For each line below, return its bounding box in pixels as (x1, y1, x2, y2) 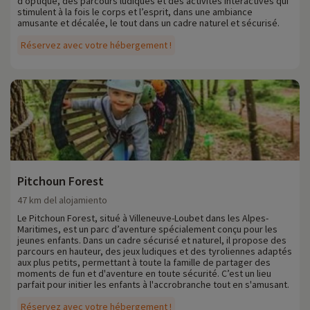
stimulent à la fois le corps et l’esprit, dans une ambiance (17, 6, 253, 19)
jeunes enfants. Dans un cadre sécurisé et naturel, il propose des (17, 234, 286, 247)
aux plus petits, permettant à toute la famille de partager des (17, 256, 271, 269)
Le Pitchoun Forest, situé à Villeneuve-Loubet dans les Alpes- (17, 212, 268, 225)
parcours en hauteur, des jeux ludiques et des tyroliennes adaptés (17, 245, 292, 258)
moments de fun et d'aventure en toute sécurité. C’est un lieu (17, 267, 271, 280)
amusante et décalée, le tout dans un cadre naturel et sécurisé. (17, 17, 280, 30)
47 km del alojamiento (17, 194, 107, 207)
